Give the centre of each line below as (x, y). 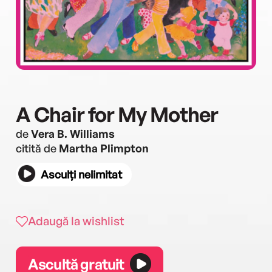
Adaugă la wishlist (76, 221)
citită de (37, 148)
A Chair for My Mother (117, 114)
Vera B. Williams (73, 134)
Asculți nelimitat (81, 175)
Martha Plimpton (104, 148)
